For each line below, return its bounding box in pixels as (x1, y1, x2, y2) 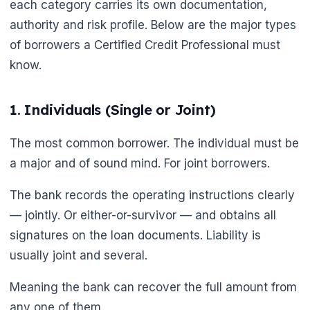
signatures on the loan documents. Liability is (10, 228, 261, 243)
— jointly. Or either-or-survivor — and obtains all (10, 208, 276, 223)
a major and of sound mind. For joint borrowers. (10, 156, 270, 171)
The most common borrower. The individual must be (10, 136, 299, 151)
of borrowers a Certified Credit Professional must (10, 37, 280, 52)
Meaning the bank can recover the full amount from (10, 280, 297, 295)
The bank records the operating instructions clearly (10, 188, 295, 203)
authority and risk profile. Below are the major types (10, 17, 296, 32)
